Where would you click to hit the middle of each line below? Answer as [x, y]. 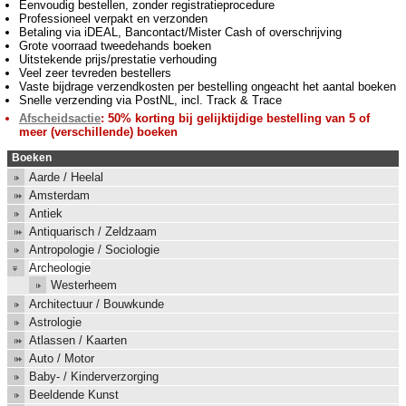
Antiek [46, 213]
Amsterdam [59, 195]
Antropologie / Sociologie [94, 249]
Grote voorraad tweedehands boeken [115, 45]
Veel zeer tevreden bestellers [95, 72]
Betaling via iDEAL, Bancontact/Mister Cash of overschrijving [180, 32]
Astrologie [55, 322]
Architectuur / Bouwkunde [97, 304]
